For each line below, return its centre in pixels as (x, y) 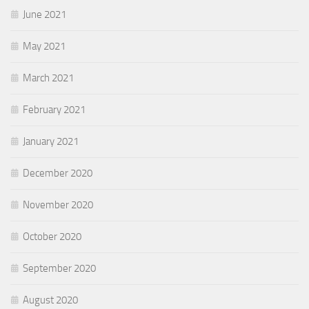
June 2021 (44, 14)
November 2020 (58, 205)
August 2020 (50, 300)
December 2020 (58, 173)
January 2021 (51, 141)
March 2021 (48, 78)
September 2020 (59, 268)
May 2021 (44, 46)
